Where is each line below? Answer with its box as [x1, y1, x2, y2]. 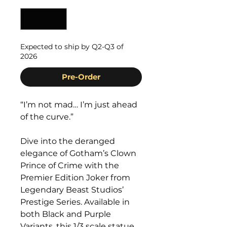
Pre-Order [62, 72, 100, 82]
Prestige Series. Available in [20, 197, 130, 207]
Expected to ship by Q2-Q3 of [20, 42, 124, 51]
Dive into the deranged [20, 136, 115, 146]
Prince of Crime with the [20, 161, 119, 170]
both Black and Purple [20, 209, 111, 219]
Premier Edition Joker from [20, 173, 130, 182]
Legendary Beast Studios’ [20, 185, 124, 195]
